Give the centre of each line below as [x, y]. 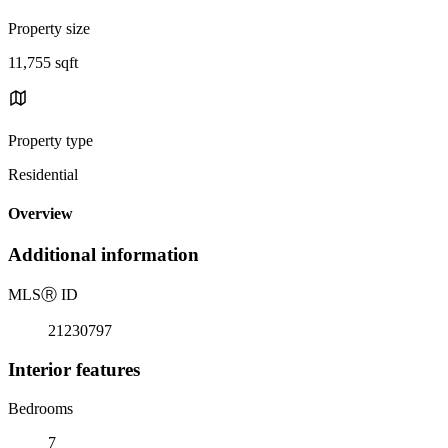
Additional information [103, 255]
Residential [43, 174]
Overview [40, 214]
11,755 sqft [43, 62]
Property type [50, 140]
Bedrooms [40, 408]
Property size [49, 28]
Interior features [74, 369]
